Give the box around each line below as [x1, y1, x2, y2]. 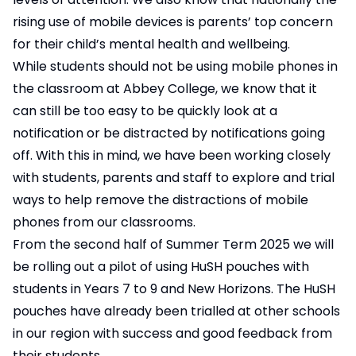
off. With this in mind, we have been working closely [13, 146, 331, 164]
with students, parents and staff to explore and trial [13, 168, 335, 187]
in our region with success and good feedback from [13, 324, 332, 342]
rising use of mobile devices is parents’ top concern [13, 13, 333, 31]
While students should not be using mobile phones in [13, 57, 338, 75]
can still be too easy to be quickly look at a [13, 102, 277, 120]
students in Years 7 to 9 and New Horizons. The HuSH [13, 280, 335, 298]
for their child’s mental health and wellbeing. [13, 35, 290, 53]
